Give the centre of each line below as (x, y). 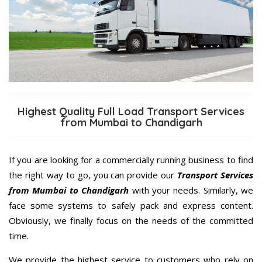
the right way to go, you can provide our (93, 175)
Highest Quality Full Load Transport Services (131, 112)
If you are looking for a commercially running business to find (131, 160)
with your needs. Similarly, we (191, 190)
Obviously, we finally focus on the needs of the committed (131, 221)
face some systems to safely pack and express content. (131, 206)
